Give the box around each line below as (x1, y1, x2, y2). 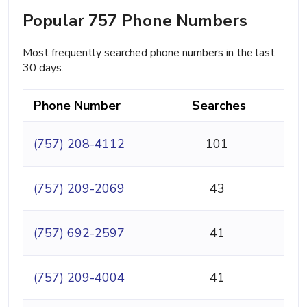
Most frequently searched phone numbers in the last (23, 45, 275, 60)
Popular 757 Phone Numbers (23, 9, 247, 32)
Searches (192, 97, 246, 114)
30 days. (23, 60, 64, 75)
